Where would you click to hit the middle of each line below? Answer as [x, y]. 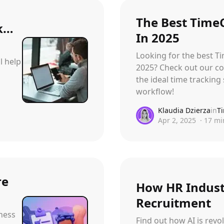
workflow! [155, 91]
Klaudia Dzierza [184, 110]
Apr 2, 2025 [177, 120]
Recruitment [173, 203]
